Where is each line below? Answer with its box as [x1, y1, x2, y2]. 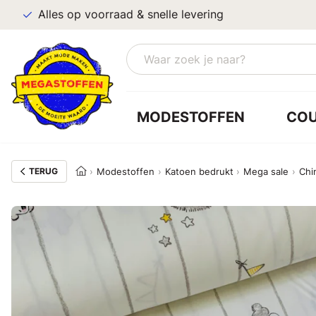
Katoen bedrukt [164, 166, 233, 177]
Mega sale [243, 166, 289, 177]
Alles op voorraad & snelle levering [38, 8, 224, 21]
